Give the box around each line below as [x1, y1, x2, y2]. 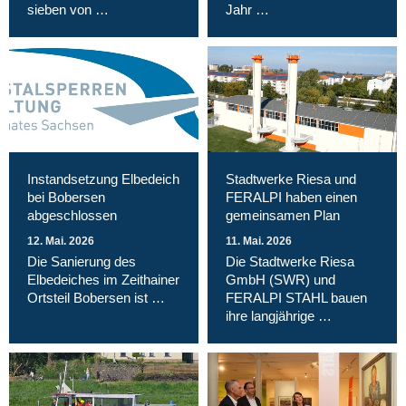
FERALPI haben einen [226, 189, 357, 206]
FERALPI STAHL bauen [226, 290, 367, 306]
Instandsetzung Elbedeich [27, 171, 179, 188]
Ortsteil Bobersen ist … [27, 290, 165, 306]
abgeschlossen [27, 208, 117, 224]
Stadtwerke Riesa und [226, 171, 356, 188]
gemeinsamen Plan [226, 208, 340, 224]
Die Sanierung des [27, 254, 136, 270]
